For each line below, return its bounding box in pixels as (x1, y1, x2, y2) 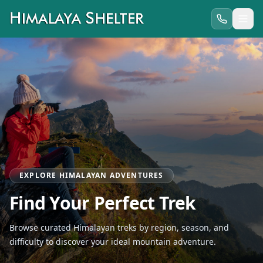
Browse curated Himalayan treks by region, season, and (9, 222, 229, 233)
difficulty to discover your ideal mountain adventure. (9, 236, 216, 247)
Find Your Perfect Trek (9, 191, 196, 215)
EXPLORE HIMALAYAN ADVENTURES (19, 170, 164, 180)
